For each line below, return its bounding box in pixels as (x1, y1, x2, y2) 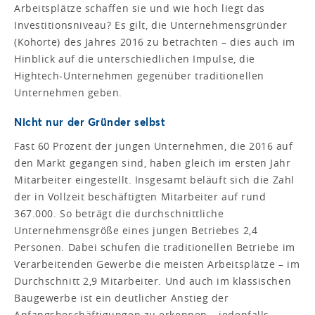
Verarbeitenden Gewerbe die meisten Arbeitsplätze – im (14, 257, 300, 271)
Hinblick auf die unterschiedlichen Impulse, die (14, 51, 255, 65)
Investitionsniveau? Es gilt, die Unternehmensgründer (14, 18, 288, 32)
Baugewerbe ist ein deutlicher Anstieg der (14, 290, 229, 304)
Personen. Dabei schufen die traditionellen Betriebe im (14, 240, 295, 254)
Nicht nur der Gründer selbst (14, 114, 166, 129)
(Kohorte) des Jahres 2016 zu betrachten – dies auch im (14, 34, 295, 49)
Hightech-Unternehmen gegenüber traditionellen (14, 68, 264, 82)
